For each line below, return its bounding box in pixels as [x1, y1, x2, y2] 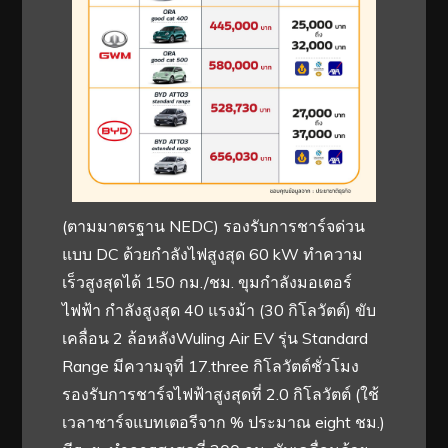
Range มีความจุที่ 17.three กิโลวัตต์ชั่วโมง [62, 355, 360, 376]
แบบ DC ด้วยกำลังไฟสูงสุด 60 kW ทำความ [62, 243, 364, 264]
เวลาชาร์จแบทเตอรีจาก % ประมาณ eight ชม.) [62, 411, 386, 432]
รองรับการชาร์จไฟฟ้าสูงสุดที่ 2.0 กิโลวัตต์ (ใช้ [62, 383, 380, 404]
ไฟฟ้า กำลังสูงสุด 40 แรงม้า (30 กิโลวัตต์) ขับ [62, 299, 377, 320]
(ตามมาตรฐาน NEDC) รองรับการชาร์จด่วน [62, 215, 366, 236]
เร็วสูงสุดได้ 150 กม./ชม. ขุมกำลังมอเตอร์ [62, 271, 353, 292]
